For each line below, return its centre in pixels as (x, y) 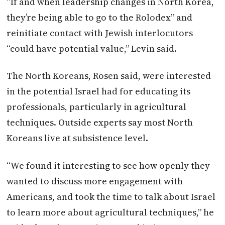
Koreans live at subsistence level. (78, 138)
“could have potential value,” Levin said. (92, 49)
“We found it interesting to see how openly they (108, 165)
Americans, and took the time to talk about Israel (111, 196)
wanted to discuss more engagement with (95, 181)
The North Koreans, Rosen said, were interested (109, 76)
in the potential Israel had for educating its (99, 91)
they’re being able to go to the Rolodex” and (100, 18)
